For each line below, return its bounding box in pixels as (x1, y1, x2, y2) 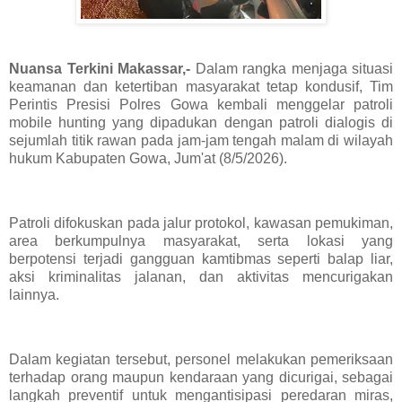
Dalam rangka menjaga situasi (195, 61, 393, 77)
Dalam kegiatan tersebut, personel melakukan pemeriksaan (9, 351, 393, 367)
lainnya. (9, 287, 59, 303)
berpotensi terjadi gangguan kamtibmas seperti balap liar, (9, 251, 393, 267)
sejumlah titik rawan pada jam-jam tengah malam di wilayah (9, 133, 393, 149)
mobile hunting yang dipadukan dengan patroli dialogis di (9, 115, 393, 131)
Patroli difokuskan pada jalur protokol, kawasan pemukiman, (9, 215, 393, 232)
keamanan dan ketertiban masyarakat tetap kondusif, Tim (9, 79, 393, 95)
